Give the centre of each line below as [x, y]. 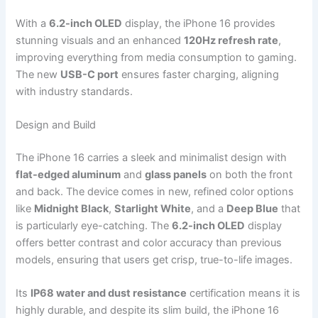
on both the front [250, 174]
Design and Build [56, 125]
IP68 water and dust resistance [109, 294]
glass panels [176, 174]
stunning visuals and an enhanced [100, 40]
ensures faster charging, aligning [199, 74]
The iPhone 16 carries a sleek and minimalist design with [152, 157]
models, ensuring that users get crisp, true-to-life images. [154, 259]
